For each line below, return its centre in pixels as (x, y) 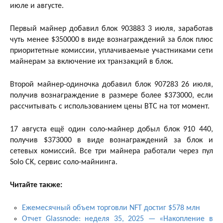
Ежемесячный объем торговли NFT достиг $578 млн (111, 208)
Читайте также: (36, 185)
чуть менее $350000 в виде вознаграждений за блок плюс (111, 40)
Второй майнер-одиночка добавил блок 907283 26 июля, (111, 84)
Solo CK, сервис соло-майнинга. (64, 162)
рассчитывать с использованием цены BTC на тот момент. (110, 106)
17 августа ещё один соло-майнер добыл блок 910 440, (111, 129)
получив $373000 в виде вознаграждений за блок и (111, 140)
